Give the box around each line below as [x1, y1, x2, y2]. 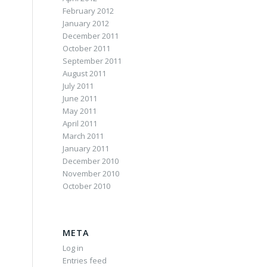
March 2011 [63, 131, 104, 141]
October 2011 [63, 43, 111, 54]
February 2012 [63, 5, 114, 16]
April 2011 [63, 118, 98, 129]
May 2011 [63, 105, 97, 116]
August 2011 [63, 68, 107, 79]
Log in [63, 243, 84, 253]
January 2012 [63, 18, 110, 29]
